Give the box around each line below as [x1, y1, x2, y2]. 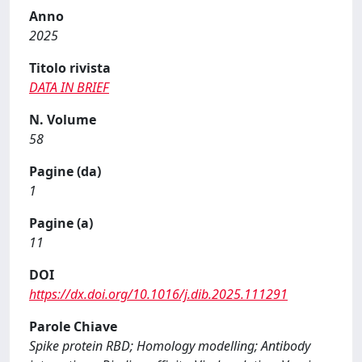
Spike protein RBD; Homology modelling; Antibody [29, 337, 310, 355]
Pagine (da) [29, 162, 101, 180]
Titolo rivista [29, 59, 111, 77]
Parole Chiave [29, 318, 117, 335]
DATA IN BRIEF [29, 78, 109, 96]
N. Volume [29, 111, 96, 128]
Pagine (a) [29, 214, 93, 232]
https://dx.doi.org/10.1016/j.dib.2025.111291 [29, 285, 288, 303]
